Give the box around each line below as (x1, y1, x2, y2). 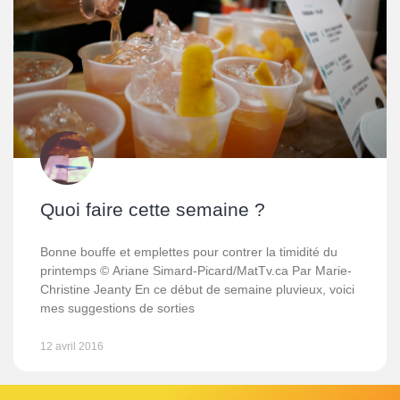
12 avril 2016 (40, 340, 104, 353)
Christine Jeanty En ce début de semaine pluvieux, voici (40, 282, 354, 296)
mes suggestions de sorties (40, 301, 195, 315)
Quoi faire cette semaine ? (40, 199, 265, 220)
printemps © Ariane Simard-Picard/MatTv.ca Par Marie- (40, 263, 352, 278)
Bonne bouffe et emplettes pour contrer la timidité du (40, 245, 337, 259)
